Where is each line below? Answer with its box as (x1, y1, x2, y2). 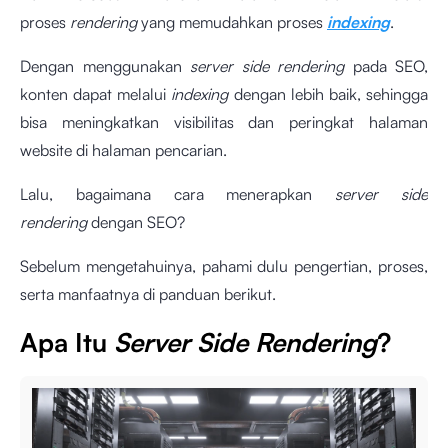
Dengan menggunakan (20, 56, 190, 76)
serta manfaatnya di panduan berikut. (20, 284, 276, 304)
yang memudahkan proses (137, 12, 327, 32)
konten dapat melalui (20, 84, 172, 104)
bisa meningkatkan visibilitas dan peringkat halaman (20, 112, 428, 132)
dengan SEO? (91, 212, 185, 232)
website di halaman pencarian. (20, 140, 227, 160)
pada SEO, (344, 56, 428, 76)
